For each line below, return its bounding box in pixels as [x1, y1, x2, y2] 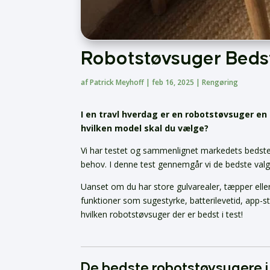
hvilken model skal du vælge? [81, 122, 209, 134]
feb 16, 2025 [152, 77, 195, 88]
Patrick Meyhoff [90, 77, 145, 88]
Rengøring [202, 77, 239, 88]
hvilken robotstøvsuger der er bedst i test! [81, 209, 243, 221]
